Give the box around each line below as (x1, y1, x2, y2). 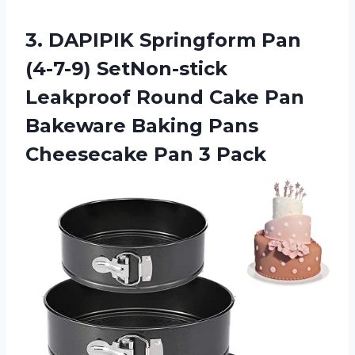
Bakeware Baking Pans (25, 113, 258, 137)
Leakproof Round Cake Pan (25, 85, 304, 109)
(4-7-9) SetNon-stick (25, 56, 227, 80)
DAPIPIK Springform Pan (48, 28, 301, 52)
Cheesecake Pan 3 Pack (25, 142, 266, 166)
